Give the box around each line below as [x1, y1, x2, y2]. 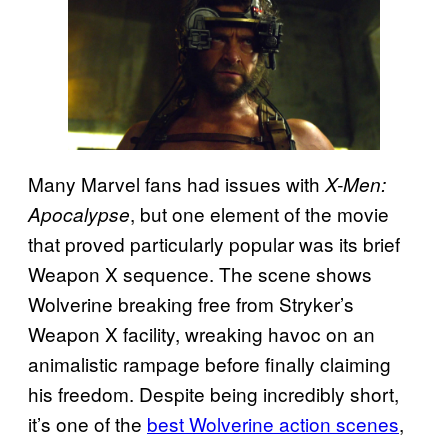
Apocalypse [28, 201, 130, 228]
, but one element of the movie [130, 200, 389, 228]
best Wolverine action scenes [147, 410, 399, 438]
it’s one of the [28, 410, 147, 438]
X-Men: [325, 171, 386, 198]
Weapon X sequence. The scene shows [28, 260, 372, 288]
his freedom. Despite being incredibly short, [28, 380, 399, 408]
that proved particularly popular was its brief [28, 230, 400, 258]
